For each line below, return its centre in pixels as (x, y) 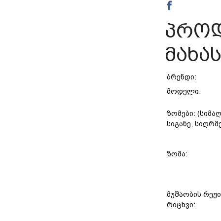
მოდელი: (185, 92)
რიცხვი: (182, 205)
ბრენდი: (183, 77)
